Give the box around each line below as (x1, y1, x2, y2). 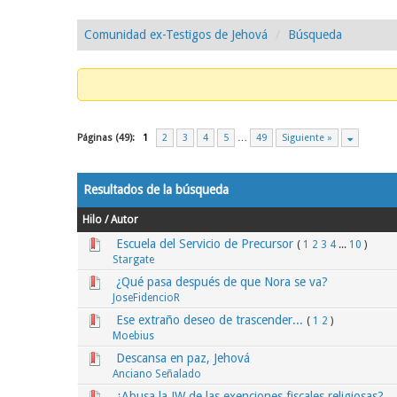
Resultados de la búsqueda (83, 183, 229, 197)
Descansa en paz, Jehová (116, 351, 250, 365)
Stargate (113, 253, 154, 266)
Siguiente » (282, 132, 332, 144)
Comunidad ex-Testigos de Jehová (84, 27, 268, 42)
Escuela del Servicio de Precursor (116, 237, 293, 251)
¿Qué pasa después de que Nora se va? (116, 275, 328, 289)
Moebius (113, 330, 154, 342)
